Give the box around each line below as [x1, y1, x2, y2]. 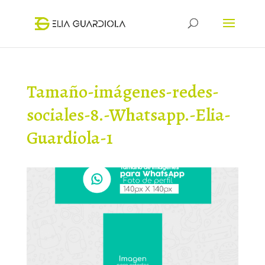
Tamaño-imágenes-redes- [26, 80, 219, 104]
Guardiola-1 [26, 126, 113, 150]
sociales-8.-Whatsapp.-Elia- [26, 103, 231, 127]
